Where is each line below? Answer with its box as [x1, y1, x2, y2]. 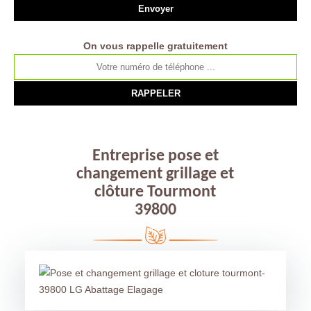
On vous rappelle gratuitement [83, 40, 228, 51]
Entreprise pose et [92, 148, 219, 165]
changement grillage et [76, 166, 235, 183]
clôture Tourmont [94, 184, 217, 201]
